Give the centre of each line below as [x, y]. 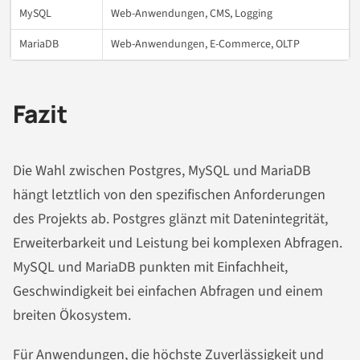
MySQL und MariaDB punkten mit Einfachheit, [150, 267]
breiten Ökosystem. [72, 315]
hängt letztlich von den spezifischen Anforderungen [169, 194]
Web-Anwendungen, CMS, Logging [192, 14]
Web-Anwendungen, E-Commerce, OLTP [205, 45]
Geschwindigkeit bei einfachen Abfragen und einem [168, 291]
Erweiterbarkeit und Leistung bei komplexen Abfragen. [178, 243]
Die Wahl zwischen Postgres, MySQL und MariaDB [162, 170]
